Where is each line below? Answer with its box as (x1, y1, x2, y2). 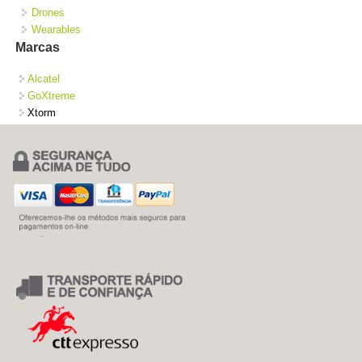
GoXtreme (27, 89, 76, 102)
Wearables (31, 23, 81, 36)
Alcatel (27, 72, 61, 85)
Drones (31, 6, 65, 19)
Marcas (15, 40, 61, 54)
